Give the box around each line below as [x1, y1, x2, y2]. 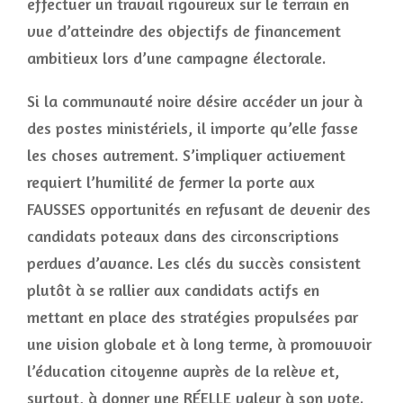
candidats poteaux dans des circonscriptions [27, 226, 339, 246]
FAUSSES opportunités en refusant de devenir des [27, 199, 371, 219]
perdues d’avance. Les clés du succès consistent [27, 253, 361, 273]
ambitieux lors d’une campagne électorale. [27, 48, 326, 67]
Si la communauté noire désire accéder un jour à [27, 91, 363, 111]
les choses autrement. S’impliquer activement [27, 145, 345, 165]
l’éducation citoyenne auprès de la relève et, [27, 361, 339, 381]
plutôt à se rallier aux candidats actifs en [27, 280, 319, 300]
